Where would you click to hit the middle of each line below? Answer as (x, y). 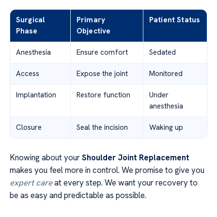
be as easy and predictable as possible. (78, 195)
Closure (29, 128)
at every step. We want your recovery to (125, 183)
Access (28, 74)
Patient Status (175, 20)
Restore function (103, 95)
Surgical (31, 20)
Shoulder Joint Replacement (136, 158)
